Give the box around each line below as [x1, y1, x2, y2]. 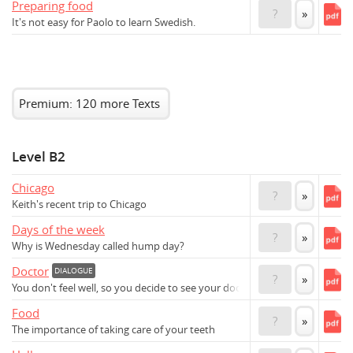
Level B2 [12, 148, 65, 166]
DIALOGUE [54, 266, 93, 277]
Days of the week [12, 221, 105, 238]
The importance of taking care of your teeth [12, 323, 215, 337]
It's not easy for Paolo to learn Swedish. [12, 16, 195, 30]
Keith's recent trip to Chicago [12, 198, 147, 212]
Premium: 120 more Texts [19, 95, 160, 112]
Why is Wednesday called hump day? [12, 240, 184, 254]
